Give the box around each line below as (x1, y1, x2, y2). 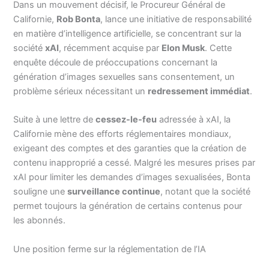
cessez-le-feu (95, 114, 157, 125)
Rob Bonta (56, 13, 101, 25)
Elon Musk (162, 42, 205, 53)
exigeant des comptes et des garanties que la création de (13, 143, 247, 154)
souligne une (13, 186, 68, 198)
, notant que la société (160, 186, 251, 198)
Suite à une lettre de (13, 114, 96, 125)
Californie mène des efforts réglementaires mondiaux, (13, 128, 232, 140)
